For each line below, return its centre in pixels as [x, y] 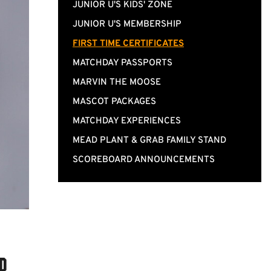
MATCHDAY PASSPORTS [122, 63]
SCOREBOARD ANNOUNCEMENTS [144, 160]
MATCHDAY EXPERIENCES [127, 121]
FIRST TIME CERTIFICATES [128, 44]
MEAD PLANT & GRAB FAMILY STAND [149, 141]
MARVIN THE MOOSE [117, 83]
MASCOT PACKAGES [114, 102]
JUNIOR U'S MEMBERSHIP [127, 24]
